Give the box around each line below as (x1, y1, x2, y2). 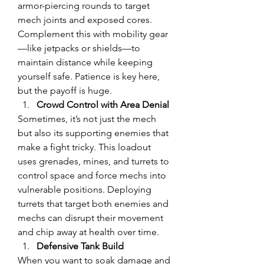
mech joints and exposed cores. (18, 14, 152, 25)
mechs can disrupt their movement (18, 212, 163, 223)
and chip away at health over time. (18, 226, 159, 237)
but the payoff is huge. (18, 85, 112, 96)
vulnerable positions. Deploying (18, 184, 151, 195)
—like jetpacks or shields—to (18, 42, 140, 54)
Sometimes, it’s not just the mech (18, 113, 156, 124)
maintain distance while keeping (18, 57, 153, 68)
